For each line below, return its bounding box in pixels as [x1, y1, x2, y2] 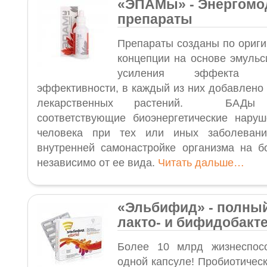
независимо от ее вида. [37, 157, 158, 169]
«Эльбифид [117, 200, 197, 215]
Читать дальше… [158, 157, 244, 169]
